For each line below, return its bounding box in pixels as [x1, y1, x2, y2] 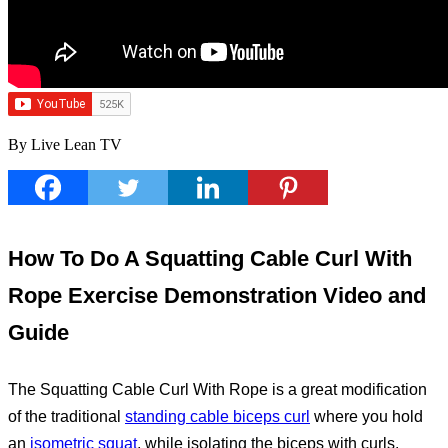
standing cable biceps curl [125, 408, 310, 425]
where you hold [310, 408, 423, 425]
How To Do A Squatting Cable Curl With [8, 246, 412, 271]
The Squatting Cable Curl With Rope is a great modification [8, 381, 427, 398]
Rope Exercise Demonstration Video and [8, 283, 426, 308]
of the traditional [8, 408, 125, 425]
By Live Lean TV [8, 136, 122, 153]
